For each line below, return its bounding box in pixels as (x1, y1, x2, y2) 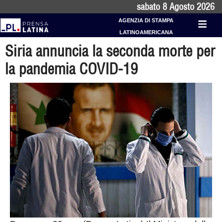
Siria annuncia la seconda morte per (5, 42, 215, 60)
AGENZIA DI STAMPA (118, 17, 174, 23)
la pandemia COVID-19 (5, 59, 138, 78)
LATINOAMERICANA (119, 29, 173, 35)
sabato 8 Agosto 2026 (137, 1, 215, 12)
